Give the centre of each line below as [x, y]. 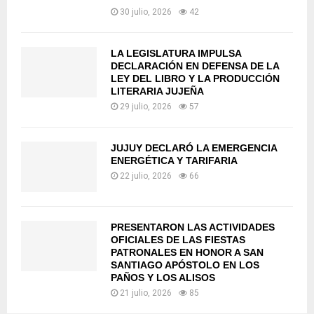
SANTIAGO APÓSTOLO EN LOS [185, 265]
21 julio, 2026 [146, 293]
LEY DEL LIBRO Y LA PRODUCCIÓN [195, 79]
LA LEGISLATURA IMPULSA [176, 54]
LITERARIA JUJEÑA [157, 91]
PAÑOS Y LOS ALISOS [163, 278]
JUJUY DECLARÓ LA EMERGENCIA [194, 148]
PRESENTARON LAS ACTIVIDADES [193, 227]
